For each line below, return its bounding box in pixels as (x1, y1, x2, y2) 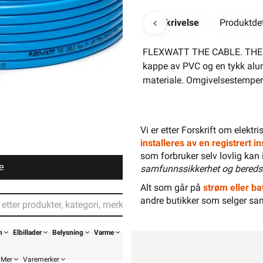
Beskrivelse (150, 17, 199, 28)
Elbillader (13, 228, 42, 237)
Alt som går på (140, 182, 203, 193)
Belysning (52, 228, 83, 237)
